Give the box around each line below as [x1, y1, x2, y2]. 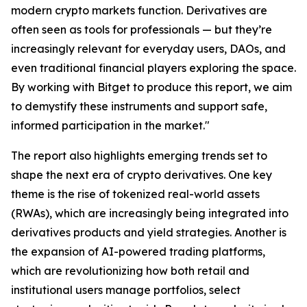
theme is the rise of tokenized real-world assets [11, 186, 260, 201]
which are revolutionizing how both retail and [11, 263, 249, 278]
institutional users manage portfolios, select [11, 282, 241, 297]
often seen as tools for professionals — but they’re [11, 22, 272, 36]
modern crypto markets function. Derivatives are [11, 3, 267, 17]
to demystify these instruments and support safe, [11, 99, 267, 113]
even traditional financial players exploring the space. [11, 60, 296, 75]
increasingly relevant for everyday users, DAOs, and [11, 41, 286, 56]
